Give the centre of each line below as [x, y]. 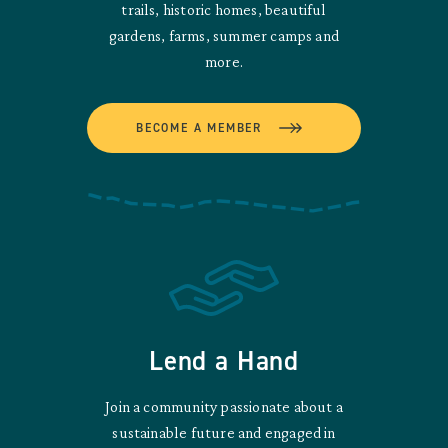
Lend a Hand [224, 361]
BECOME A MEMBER [199, 128]
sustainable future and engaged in [224, 433]
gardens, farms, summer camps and [224, 36]
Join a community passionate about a [224, 407]
